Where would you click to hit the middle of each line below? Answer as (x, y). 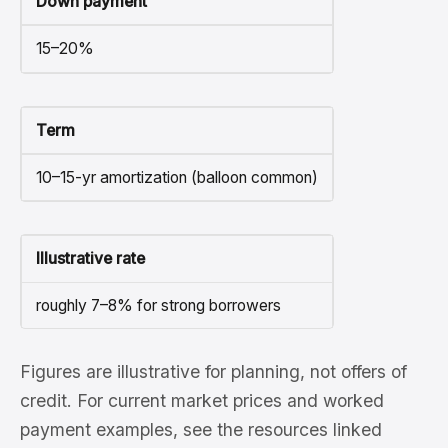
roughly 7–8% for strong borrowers (158, 305)
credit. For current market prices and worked (202, 400)
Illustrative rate (90, 259)
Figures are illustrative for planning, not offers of (213, 371)
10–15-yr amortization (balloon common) (176, 178)
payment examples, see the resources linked (201, 429)
